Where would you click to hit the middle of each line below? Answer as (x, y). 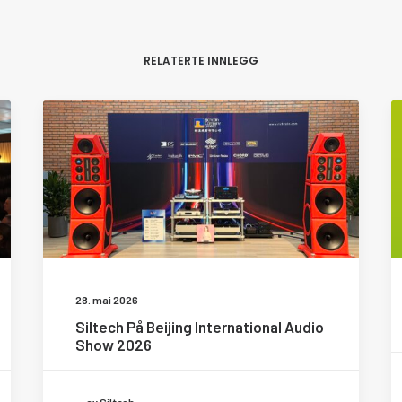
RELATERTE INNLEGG (201, 61)
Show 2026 (114, 345)
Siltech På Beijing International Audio (200, 327)
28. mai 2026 (107, 300)
